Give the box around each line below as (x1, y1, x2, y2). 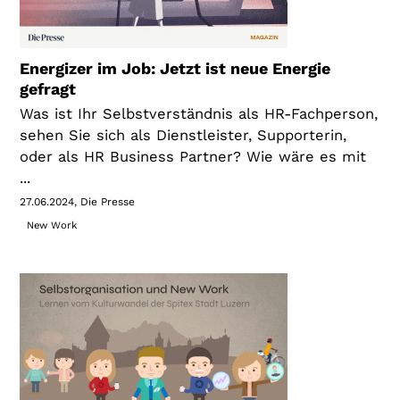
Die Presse (80, 195, 136, 208)
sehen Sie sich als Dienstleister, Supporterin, (20, 126, 347, 144)
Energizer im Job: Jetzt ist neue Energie (20, 58, 331, 78)
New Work (26, 219, 77, 231)
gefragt (20, 79, 77, 98)
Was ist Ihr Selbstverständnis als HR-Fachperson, (20, 104, 379, 122)
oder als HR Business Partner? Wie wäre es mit (20, 147, 367, 165)
